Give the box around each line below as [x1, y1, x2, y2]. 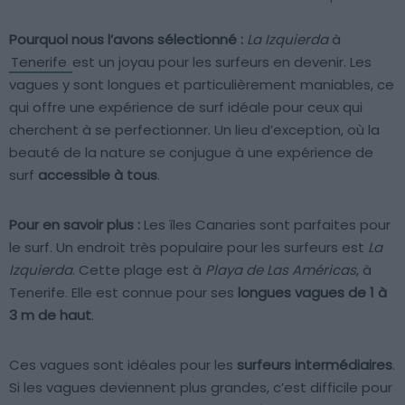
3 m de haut [9, 306, 91, 325]
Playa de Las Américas [205, 260, 356, 280]
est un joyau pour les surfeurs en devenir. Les [72, 52, 372, 72]
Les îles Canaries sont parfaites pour [140, 215, 391, 235]
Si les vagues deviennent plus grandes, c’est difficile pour [9, 378, 392, 398]
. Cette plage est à [72, 260, 205, 280]
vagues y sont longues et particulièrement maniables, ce [9, 75, 394, 95]
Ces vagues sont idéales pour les [9, 355, 237, 375]
